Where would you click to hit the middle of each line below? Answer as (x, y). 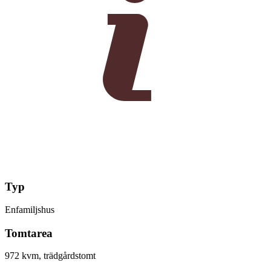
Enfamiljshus (30, 209)
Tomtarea (29, 233)
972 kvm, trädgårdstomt (50, 256)
